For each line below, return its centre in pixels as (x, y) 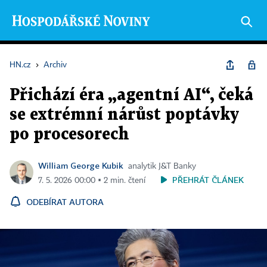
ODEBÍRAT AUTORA (65, 202)
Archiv (55, 65)
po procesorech (69, 135)
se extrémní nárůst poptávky (124, 115)
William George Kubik (81, 165)
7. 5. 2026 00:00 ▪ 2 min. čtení (92, 181)
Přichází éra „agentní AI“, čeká (131, 95)
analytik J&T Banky (162, 166)
